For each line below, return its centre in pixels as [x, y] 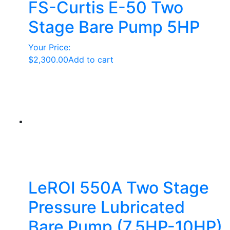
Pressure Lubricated [107, 207]
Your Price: [49, 47]
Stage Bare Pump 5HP [114, 27]
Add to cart [91, 60]
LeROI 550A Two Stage [119, 188]
